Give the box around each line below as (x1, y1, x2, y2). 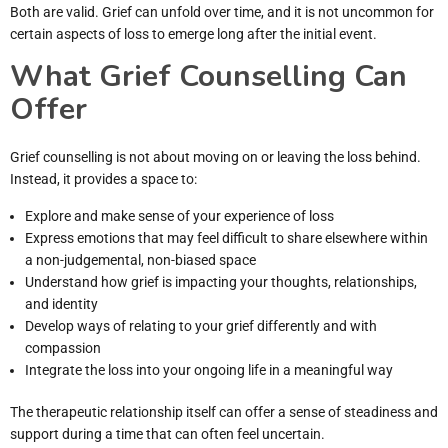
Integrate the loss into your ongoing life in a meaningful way (25, 361, 393, 378)
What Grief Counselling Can (10, 55, 407, 97)
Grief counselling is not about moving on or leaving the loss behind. (10, 148, 421, 165)
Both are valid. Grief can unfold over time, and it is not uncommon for (10, 3, 434, 20)
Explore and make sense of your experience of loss (25, 207, 334, 224)
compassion (25, 339, 101, 356)
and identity (25, 295, 98, 312)
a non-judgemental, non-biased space (25, 251, 256, 268)
